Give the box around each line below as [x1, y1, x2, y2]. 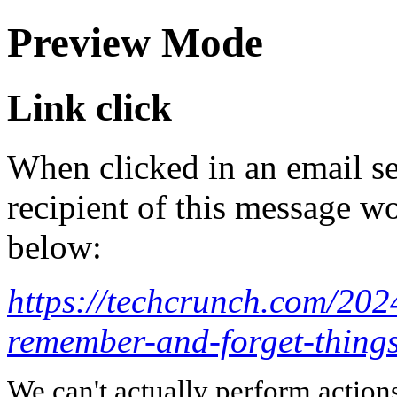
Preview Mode [7, 19, 263, 66]
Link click [7, 86, 172, 128]
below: [7, 227, 102, 266]
